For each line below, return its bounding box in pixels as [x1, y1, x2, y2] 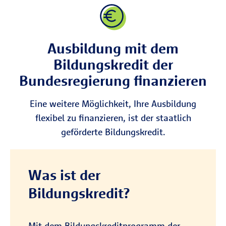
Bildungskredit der [53, 55, 173, 73]
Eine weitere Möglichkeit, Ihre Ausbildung [30, 98, 196, 109]
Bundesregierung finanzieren [19, 72, 207, 89]
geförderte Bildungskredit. [61, 126, 165, 138]
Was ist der [28, 166, 100, 184]
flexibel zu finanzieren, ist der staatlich [35, 112, 191, 124]
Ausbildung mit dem [47, 39, 179, 57]
